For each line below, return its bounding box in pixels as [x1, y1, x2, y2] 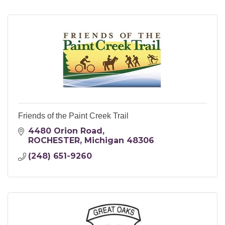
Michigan [84, 136, 124, 146]
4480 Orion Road [28, 126, 102, 136]
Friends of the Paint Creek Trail [18, 111, 129, 121]
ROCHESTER [28, 136, 80, 146]
